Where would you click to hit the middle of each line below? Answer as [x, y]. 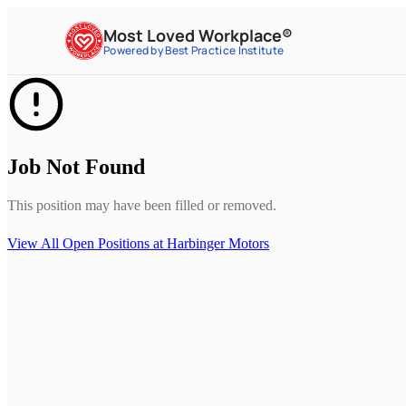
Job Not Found [76, 166]
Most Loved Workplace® [198, 35]
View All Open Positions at [87, 243]
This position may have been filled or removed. [142, 205]
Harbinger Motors [218, 243]
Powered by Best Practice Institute [194, 50]
